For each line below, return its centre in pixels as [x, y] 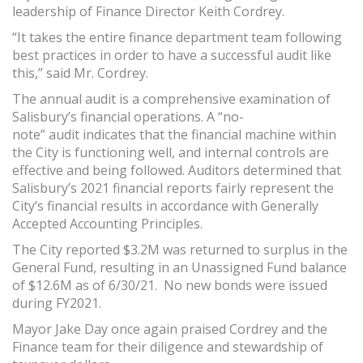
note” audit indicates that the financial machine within [174, 135]
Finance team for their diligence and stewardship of [168, 347]
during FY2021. [57, 303]
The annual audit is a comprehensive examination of [171, 99]
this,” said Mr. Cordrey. [80, 73]
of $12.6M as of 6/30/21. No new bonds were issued [170, 286]
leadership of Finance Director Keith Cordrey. [148, 12]
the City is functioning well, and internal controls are [171, 153]
